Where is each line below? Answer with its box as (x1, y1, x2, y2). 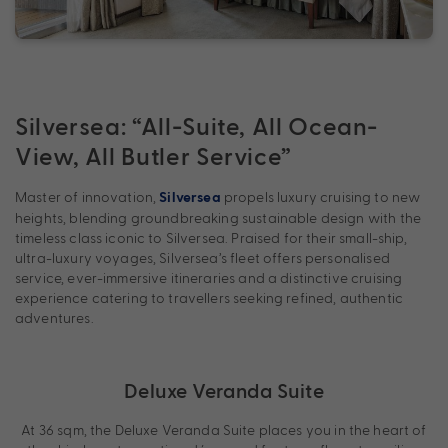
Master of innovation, (15, 187, 160, 205)
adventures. (15, 308, 94, 326)
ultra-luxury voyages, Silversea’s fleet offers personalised (15, 248, 390, 266)
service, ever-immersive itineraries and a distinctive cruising (15, 268, 403, 286)
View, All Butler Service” (15, 140, 292, 170)
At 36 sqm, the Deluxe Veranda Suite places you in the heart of (21, 420, 427, 438)
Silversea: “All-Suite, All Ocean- (15, 110, 379, 140)
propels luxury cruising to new (220, 187, 421, 205)
